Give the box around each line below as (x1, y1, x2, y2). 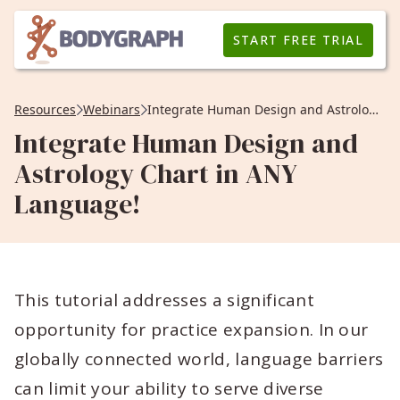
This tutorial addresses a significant (14, 288, 314, 312)
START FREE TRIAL (232, 30, 363, 48)
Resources (14, 101, 76, 118)
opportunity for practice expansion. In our (14, 318, 369, 341)
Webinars (83, 101, 140, 118)
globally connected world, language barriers (14, 347, 384, 371)
